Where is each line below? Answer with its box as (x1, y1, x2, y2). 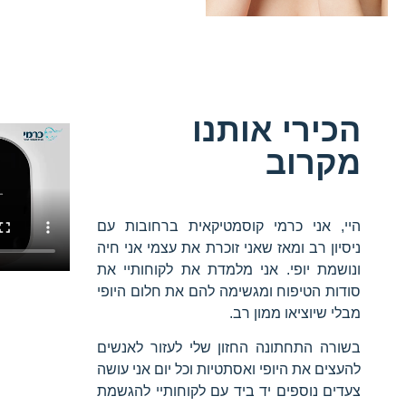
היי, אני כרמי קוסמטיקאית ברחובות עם (97, 217, 361, 234)
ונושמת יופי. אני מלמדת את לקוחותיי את (97, 261, 361, 277)
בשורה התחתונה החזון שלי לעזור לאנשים (97, 340, 361, 356)
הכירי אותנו (192, 111, 361, 149)
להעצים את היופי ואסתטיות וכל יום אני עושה (97, 362, 361, 378)
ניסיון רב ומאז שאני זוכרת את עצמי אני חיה (97, 239, 361, 256)
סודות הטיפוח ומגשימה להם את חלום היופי (97, 283, 361, 299)
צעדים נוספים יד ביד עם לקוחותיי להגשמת (97, 383, 361, 400)
